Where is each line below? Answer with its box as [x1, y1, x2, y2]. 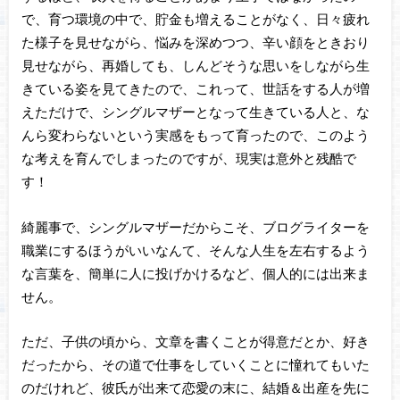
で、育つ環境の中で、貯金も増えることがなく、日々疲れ [21, 10, 370, 27]
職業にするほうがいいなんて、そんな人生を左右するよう [21, 241, 370, 258]
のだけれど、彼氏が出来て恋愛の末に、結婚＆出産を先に [21, 379, 370, 396]
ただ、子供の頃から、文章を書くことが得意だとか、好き [21, 333, 370, 350]
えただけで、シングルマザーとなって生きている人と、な [21, 103, 370, 120]
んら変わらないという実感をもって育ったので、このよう [21, 126, 370, 143]
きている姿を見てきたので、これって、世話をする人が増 [21, 79, 370, 96]
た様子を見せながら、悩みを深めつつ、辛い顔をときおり [21, 33, 370, 50]
